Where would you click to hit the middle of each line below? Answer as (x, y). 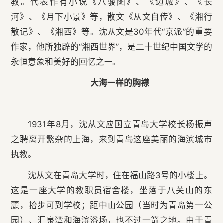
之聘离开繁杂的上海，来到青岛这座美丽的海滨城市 (111, 140)
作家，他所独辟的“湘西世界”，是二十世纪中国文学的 (111, 47)
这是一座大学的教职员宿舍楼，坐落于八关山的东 (111, 190)
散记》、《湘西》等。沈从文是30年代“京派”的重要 (111, 32)
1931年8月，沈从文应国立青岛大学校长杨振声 (120, 125)
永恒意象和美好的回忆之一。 (66, 62)
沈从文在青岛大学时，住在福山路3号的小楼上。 (120, 175)
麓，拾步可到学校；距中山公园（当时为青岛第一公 (111, 205)
